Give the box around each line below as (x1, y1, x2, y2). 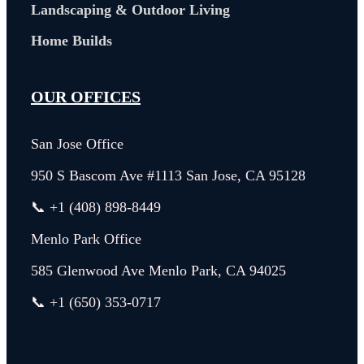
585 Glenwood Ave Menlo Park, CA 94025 (31, 262, 286, 279)
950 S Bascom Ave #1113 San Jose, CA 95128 (31, 167, 305, 184)
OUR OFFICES (31, 87, 141, 106)
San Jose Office (31, 135, 123, 152)
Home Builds (31, 32, 112, 49)
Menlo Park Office (31, 230, 141, 247)
